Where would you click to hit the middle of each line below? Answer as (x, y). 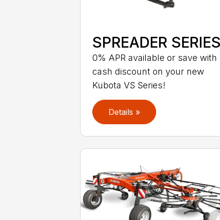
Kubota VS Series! (129, 85)
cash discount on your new (149, 72)
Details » (124, 112)
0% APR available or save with (155, 58)
